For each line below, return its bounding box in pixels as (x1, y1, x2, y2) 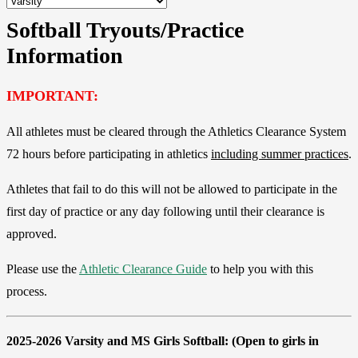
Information (6, 42, 123, 68)
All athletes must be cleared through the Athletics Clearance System (6, 124, 346, 138)
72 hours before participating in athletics (6, 146, 211, 161)
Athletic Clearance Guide (79, 261, 207, 276)
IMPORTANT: (6, 87, 98, 104)
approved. (6, 226, 57, 241)
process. (6, 284, 47, 298)
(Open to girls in (232, 333, 319, 348)
